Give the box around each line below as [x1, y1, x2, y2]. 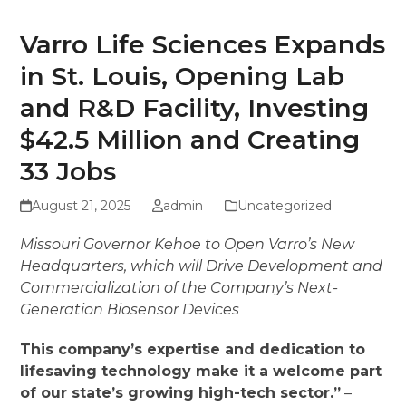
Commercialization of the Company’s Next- [20, 279, 339, 297]
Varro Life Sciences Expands [20, 29, 386, 61]
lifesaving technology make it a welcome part [20, 362, 382, 381]
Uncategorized [237, 198, 332, 215]
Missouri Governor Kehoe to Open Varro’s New [20, 236, 355, 254]
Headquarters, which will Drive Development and [20, 257, 383, 275]
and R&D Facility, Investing [20, 92, 370, 124]
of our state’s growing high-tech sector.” [20, 384, 342, 402]
